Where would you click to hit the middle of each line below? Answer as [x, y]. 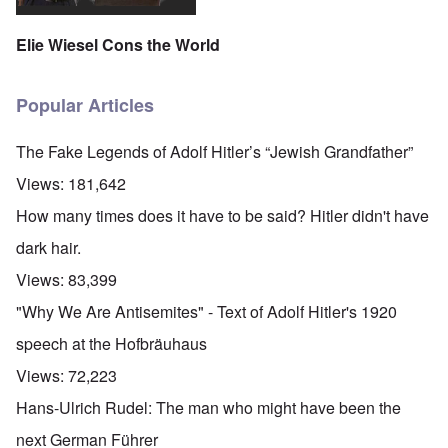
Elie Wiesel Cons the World [118, 44]
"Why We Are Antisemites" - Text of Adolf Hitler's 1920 [206, 312]
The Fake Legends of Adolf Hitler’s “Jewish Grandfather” [214, 152]
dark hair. [48, 248]
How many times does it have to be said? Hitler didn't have [222, 216]
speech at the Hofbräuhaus [111, 344]
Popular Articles [85, 105]
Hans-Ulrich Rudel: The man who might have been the [208, 408]
